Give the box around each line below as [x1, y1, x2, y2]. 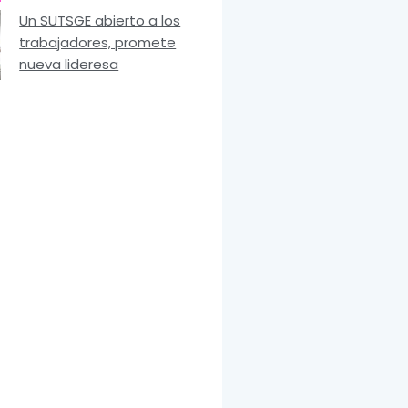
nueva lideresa [19, 54, 119, 74]
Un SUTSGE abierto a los [19, 10, 181, 30]
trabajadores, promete [19, 32, 177, 52]
